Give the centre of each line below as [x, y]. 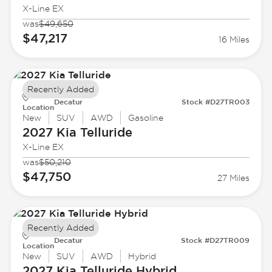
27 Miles [234, 178]
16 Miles [234, 40]
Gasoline [145, 118]
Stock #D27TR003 [216, 102]
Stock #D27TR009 [216, 240]
